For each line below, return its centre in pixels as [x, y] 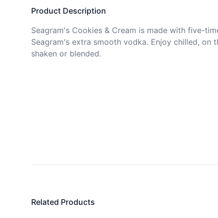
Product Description [69, 11]
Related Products [63, 202]
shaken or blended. [67, 54]
